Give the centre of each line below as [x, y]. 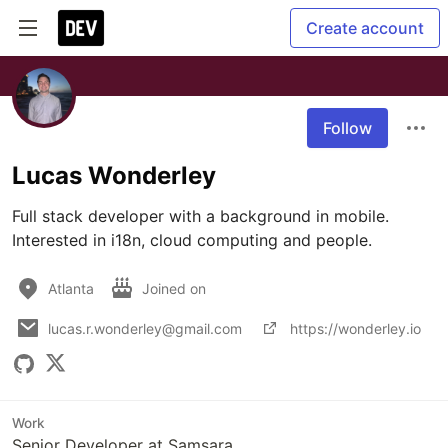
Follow [347, 128]
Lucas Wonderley [114, 175]
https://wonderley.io [355, 328]
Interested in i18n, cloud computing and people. [192, 240]
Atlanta [71, 288]
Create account [365, 28]
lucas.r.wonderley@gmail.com [145, 328]
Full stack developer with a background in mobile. [200, 216]
